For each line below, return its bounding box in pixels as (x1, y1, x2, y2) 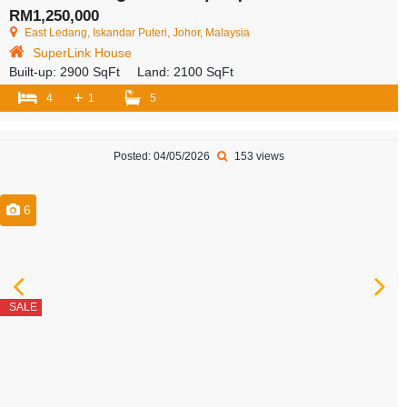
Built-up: (9, 64, 60, 79)
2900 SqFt (60, 64, 120, 79)
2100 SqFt (174, 64, 233, 79)
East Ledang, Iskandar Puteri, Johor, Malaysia (25, 25, 250, 39)
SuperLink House (33, 45, 132, 60)
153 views (232, 149, 284, 163)
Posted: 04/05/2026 (114, 149, 213, 163)
